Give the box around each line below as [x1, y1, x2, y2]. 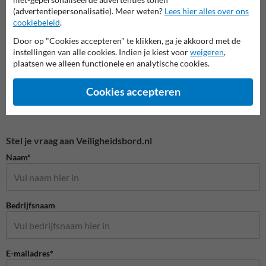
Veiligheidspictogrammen [144, 12, 239, 23]
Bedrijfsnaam [6, 200, 55, 211]
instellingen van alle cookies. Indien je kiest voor [13, 46, 190, 57]
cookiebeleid [13, 17, 60, 27]
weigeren [190, 46, 224, 57]
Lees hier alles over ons [164, 5, 249, 16]
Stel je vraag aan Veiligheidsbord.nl [6, 134, 152, 146]
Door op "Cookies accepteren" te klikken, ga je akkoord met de [13, 35, 240, 46]
